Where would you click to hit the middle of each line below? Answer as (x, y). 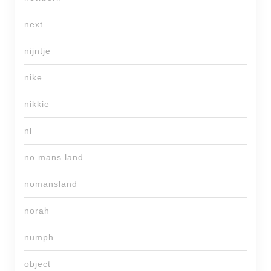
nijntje (38, 51)
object (38, 264)
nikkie (37, 104)
